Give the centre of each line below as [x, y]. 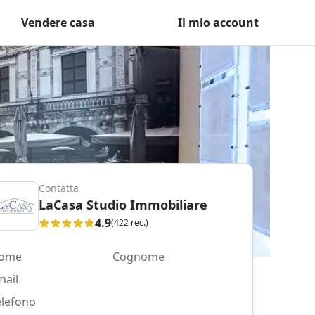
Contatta [59, 188]
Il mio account [218, 22]
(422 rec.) [130, 222]
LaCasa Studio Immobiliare [123, 204]
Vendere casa [58, 22]
